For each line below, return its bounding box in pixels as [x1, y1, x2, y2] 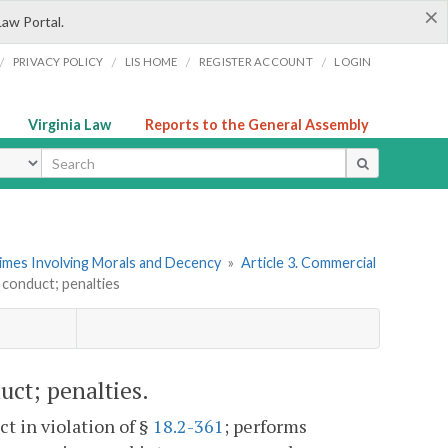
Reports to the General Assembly [145, 116, 369, 133]
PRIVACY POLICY [12, 55, 104, 68]
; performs [224, 414, 307, 439]
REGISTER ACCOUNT [198, 55, 313, 68]
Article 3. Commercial [240, 254, 376, 272]
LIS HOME [124, 55, 178, 68]
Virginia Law [28, 116, 111, 133]
